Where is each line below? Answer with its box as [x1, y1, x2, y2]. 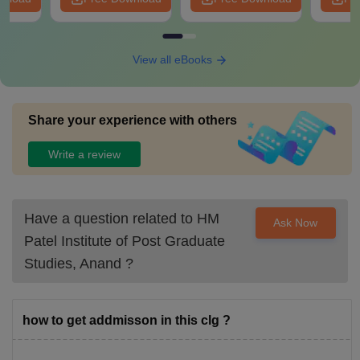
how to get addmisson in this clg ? [22, 313, 231, 327]
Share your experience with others [28, 113, 237, 127]
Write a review [48, 147, 121, 161]
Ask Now [273, 216, 318, 229]
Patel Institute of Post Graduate [24, 233, 225, 249]
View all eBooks [132, 53, 215, 66]
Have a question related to [24, 211, 197, 227]
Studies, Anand [24, 256, 121, 272]
